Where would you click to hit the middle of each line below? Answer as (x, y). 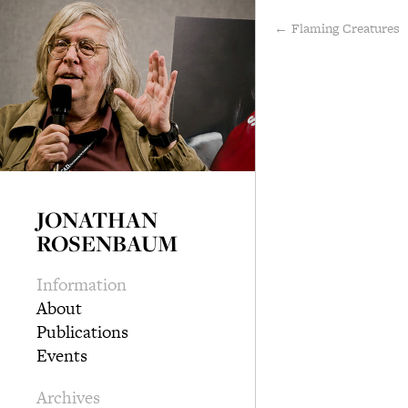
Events (62, 355)
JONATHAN (97, 219)
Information (82, 284)
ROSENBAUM (107, 243)
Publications (82, 331)
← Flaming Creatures (337, 28)
